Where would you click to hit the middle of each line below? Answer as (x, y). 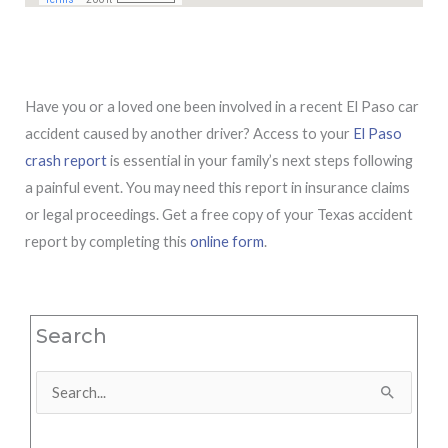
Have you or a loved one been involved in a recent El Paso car (222, 106)
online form (227, 241)
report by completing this (107, 241)
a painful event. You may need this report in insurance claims (217, 187)
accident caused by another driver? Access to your (189, 133)
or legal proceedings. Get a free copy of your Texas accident (219, 214)
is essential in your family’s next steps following (260, 160)
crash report (66, 160)
